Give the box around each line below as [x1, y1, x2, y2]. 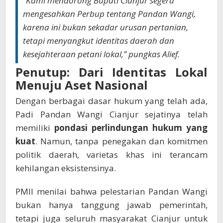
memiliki [15, 122, 54, 134]
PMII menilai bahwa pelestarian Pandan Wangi [15, 186, 208, 198]
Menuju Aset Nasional [15, 77, 148, 94]
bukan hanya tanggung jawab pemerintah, [15, 199, 208, 211]
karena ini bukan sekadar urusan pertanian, [23, 21, 188, 33]
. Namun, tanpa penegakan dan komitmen [35, 135, 208, 147]
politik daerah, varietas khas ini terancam [15, 149, 208, 161]
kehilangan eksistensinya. [15, 162, 116, 174]
